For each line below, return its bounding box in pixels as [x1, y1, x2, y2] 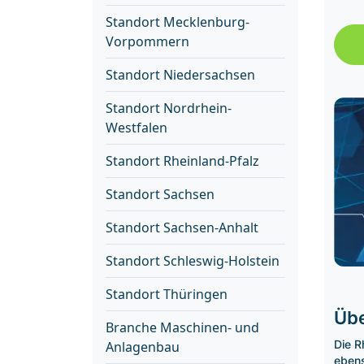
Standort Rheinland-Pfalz [106, 152, 259, 170]
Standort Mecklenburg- [106, 13, 249, 31]
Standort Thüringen [106, 285, 227, 303]
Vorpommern [106, 32, 189, 50]
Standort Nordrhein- [106, 99, 232, 117]
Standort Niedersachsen [106, 66, 255, 84]
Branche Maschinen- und [106, 318, 259, 336]
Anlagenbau [106, 338, 180, 356]
